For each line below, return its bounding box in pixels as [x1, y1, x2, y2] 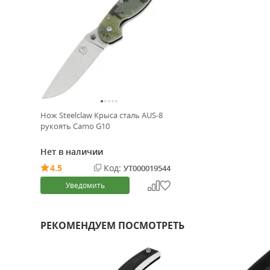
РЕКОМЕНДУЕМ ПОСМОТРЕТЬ [40, 219, 184, 232]
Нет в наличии [40, 146, 103, 157]
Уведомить [65, 180, 105, 190]
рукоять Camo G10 [40, 121, 110, 131]
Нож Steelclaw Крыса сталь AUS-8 [40, 110, 163, 121]
